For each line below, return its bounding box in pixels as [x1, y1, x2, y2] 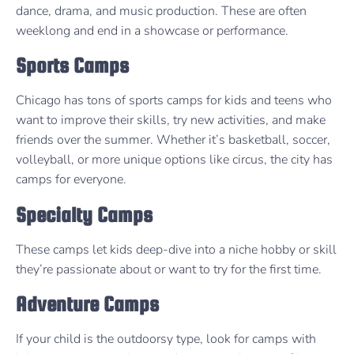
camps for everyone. [16, 171, 130, 189]
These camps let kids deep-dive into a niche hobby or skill [16, 240, 337, 258]
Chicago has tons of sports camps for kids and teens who [16, 92, 332, 110]
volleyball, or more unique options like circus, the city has [16, 151, 333, 169]
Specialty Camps [16, 202, 153, 226]
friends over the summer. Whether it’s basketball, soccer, [16, 131, 330, 149]
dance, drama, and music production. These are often [16, 2, 307, 21]
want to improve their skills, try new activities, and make [16, 111, 326, 130]
